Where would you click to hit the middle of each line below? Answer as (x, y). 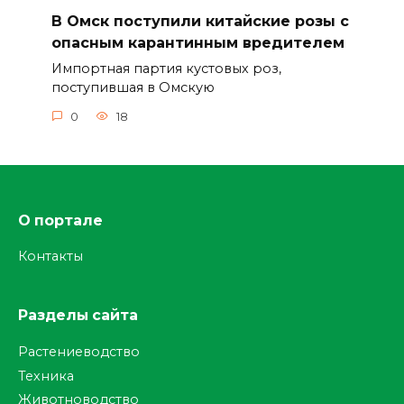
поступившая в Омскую (133, 88)
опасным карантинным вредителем (197, 42)
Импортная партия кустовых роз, (166, 69)
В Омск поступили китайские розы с (200, 21)
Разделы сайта (78, 316)
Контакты (50, 257)
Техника (46, 376)
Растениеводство (79, 351)
